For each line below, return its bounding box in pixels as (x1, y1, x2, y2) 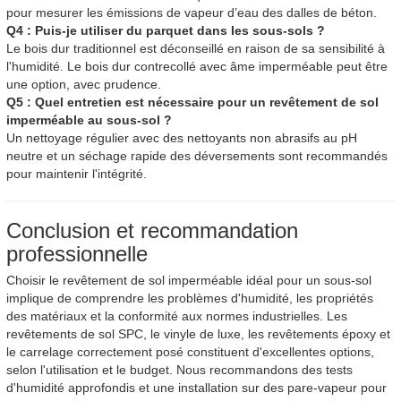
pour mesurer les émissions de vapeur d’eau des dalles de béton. (6, 5, 377, 21)
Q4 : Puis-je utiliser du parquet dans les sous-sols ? (6, 23, 325, 38)
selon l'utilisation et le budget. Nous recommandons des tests (6, 363, 353, 378)
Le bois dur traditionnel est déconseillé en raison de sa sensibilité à (6, 41, 385, 56)
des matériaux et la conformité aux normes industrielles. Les (6, 309, 347, 324)
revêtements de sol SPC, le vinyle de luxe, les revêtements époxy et (6, 327, 390, 342)
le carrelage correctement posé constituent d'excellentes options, (6, 345, 374, 360)
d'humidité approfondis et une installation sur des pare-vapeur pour (6, 380, 387, 396)
